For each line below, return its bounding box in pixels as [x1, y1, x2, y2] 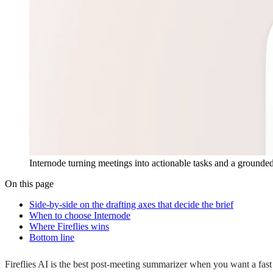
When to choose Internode [29, 210, 130, 221]
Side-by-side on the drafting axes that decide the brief [29, 199, 233, 210]
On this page [5, 178, 54, 189]
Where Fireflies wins [29, 221, 109, 232]
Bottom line [29, 232, 74, 243]
